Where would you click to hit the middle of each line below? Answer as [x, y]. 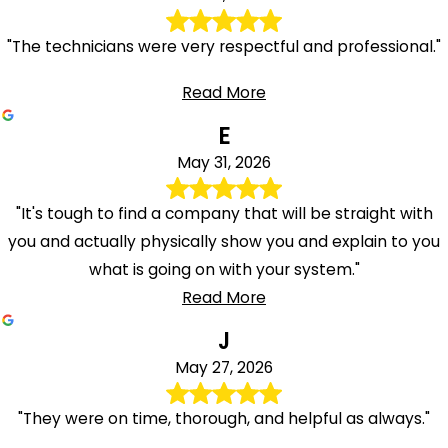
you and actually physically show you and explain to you [224, 242]
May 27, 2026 [224, 367]
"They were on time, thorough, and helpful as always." [224, 419]
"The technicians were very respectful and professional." [224, 46]
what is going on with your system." [224, 270]
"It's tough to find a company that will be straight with [224, 214]
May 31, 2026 [224, 162]
